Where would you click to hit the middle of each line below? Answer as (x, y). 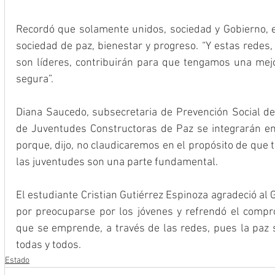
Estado (17, 260)
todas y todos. (48, 245)
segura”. (35, 79)
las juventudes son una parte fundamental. (117, 162)
